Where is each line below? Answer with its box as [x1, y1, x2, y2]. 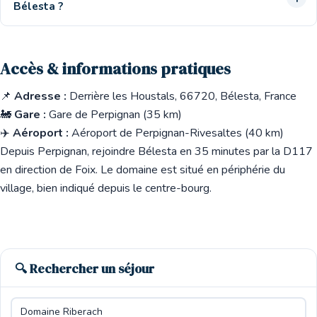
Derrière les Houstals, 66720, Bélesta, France [69, 88, 296, 104]
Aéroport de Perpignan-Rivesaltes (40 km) [69, 125, 284, 141]
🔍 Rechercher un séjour [15, 260, 154, 277]
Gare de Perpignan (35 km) [46, 107, 182, 122]
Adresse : [14, 88, 67, 104]
